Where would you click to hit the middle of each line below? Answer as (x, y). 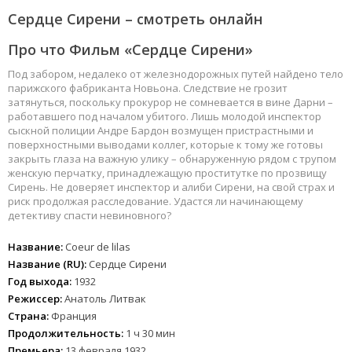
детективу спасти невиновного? (90, 216)
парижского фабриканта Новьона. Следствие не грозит (148, 88)
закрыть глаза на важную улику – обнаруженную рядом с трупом (172, 159)
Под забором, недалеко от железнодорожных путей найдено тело (176, 74)
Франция (73, 316)
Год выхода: (40, 282)
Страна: (28, 316)
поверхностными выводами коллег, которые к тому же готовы (165, 145)
